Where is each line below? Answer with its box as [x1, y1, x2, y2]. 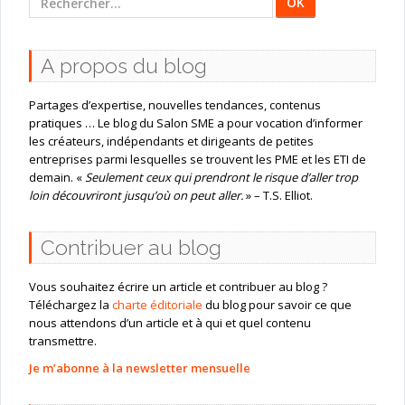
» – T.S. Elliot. [242, 187, 313, 204]
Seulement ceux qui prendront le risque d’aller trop [84, 169, 358, 186]
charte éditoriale [111, 297, 202, 314]
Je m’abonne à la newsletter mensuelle [28, 360, 250, 377]
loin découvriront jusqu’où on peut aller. [28, 187, 243, 204]
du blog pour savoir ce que [202, 297, 352, 314]
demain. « [28, 169, 85, 186]
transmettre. [28, 333, 97, 350]
